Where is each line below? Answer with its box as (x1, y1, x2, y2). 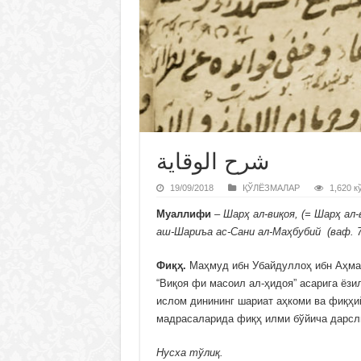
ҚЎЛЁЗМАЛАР (242, 183, 300, 193)
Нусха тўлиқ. (156, 346, 223, 359)
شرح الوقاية (156, 149, 269, 175)
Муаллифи (156, 208, 211, 221)
